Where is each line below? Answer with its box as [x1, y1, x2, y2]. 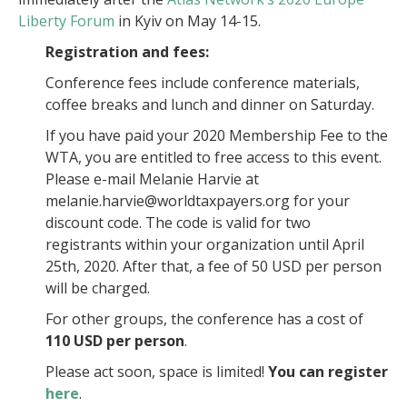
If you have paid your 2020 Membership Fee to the [45, 125, 388, 145]
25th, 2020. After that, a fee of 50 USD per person [45, 256, 382, 276]
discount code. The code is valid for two [45, 213, 311, 233]
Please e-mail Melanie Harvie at [45, 169, 259, 189]
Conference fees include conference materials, [45, 73, 360, 93]
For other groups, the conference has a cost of [45, 309, 363, 329]
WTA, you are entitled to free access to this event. [45, 147, 382, 167]
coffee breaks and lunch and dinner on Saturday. [45, 94, 374, 114]
